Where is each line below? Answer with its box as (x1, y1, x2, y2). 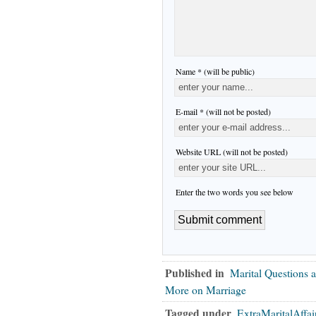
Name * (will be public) (176, 65, 255, 77)
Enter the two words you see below (176, 186, 293, 197)
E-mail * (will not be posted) (176, 105, 271, 117)
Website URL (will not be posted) (176, 145, 288, 157)
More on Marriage (165, 282, 246, 297)
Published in (165, 265, 224, 281)
